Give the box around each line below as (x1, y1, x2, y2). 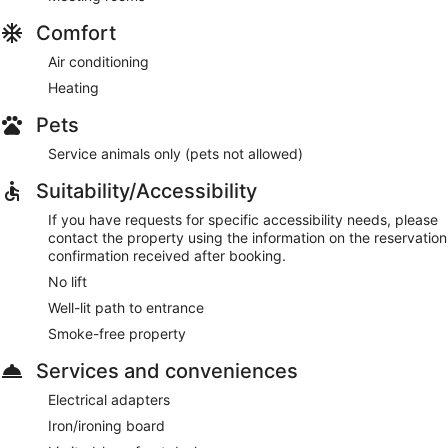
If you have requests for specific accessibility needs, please (48, 210, 438, 228)
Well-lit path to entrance (48, 298, 204, 316)
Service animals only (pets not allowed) (48, 144, 303, 162)
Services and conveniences (36, 358, 298, 383)
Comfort (36, 20, 116, 45)
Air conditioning (48, 52, 149, 70)
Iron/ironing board (48, 416, 165, 434)
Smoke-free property (48, 324, 186, 342)
